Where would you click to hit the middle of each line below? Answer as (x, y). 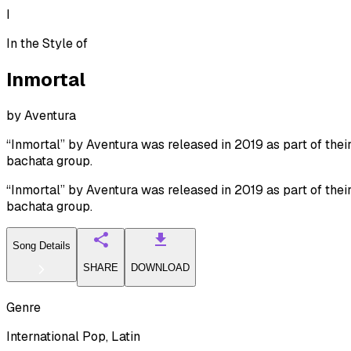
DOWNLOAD (160, 268)
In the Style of (47, 43)
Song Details (42, 246)
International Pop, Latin (73, 336)
